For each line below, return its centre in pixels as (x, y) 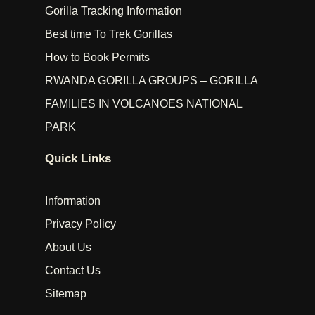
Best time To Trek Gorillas (109, 34)
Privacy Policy (81, 224)
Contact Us (73, 271)
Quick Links (78, 159)
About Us (68, 247)
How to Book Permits (97, 58)
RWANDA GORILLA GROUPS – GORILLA (151, 81)
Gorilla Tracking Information (114, 11)
